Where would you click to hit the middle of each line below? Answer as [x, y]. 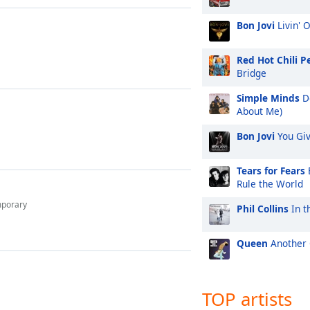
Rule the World [270, 184]
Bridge [252, 73]
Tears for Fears [271, 171]
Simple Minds [268, 98]
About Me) [259, 111]
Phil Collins [263, 209]
